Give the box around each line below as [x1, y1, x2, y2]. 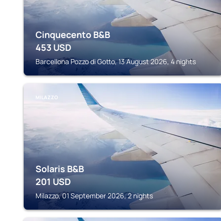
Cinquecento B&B [36, 29, 110, 40]
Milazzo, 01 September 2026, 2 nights [36, 191, 153, 200]
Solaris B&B [36, 163, 84, 175]
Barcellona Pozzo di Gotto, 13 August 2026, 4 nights [36, 57, 196, 66]
